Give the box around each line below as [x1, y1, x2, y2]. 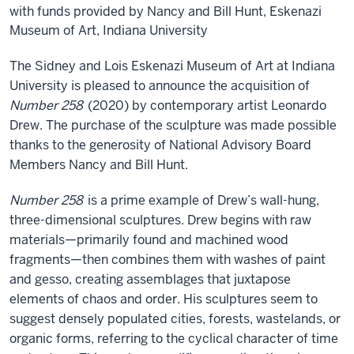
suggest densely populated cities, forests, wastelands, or [9, 311, 341, 328]
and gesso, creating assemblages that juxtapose [9, 271, 291, 288]
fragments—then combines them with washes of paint [9, 251, 326, 269]
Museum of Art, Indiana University [9, 22, 208, 40]
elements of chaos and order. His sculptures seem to [9, 291, 318, 308]
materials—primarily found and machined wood [9, 232, 288, 249]
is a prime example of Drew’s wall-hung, [85, 192, 319, 209]
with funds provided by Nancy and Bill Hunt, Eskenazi [9, 3, 322, 21]
